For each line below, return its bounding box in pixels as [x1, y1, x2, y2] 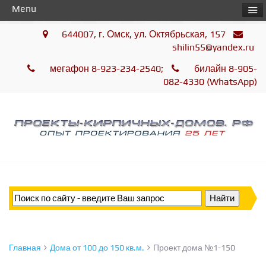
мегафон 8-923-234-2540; [47, 63, 166, 74]
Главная [9, 243, 41, 253]
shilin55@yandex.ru [172, 42, 254, 53]
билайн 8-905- [192, 63, 257, 74]
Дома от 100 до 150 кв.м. [50, 243, 144, 253]
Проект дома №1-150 [153, 243, 235, 253]
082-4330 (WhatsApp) [163, 76, 257, 87]
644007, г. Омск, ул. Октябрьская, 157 [61, 28, 228, 40]
